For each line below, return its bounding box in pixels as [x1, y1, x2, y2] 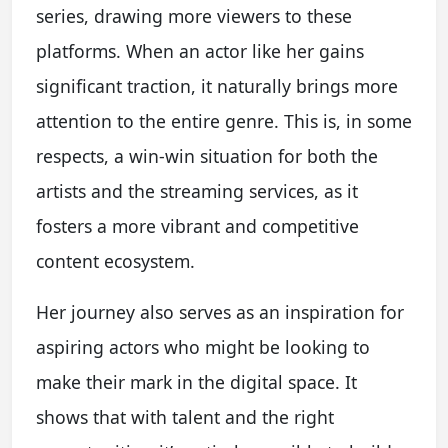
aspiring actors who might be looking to [36, 334, 370, 359]
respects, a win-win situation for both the [36, 143, 378, 168]
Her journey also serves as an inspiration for [36, 299, 404, 324]
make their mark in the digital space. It [36, 369, 357, 394]
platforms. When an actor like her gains [36, 38, 364, 63]
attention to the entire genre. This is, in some [36, 108, 412, 133]
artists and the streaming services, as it [36, 178, 358, 203]
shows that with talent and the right [36, 404, 334, 429]
